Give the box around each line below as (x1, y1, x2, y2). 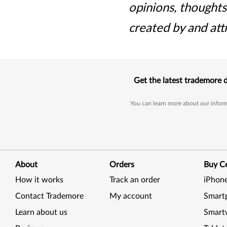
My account (109, 192, 153, 200)
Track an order (109, 176, 161, 184)
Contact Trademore (15, 192, 84, 200)
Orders (109, 161, 135, 169)
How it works (15, 176, 63, 184)
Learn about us (15, 208, 67, 216)
